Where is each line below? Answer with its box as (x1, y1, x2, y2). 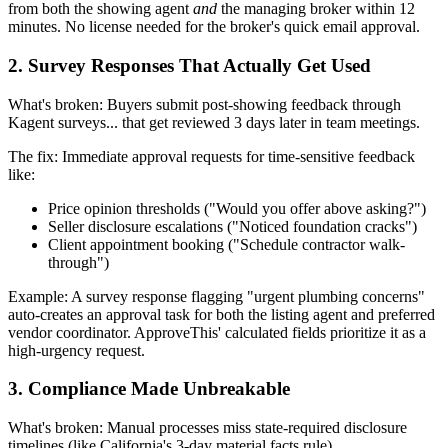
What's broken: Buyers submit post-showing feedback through (8, 95, 401, 113)
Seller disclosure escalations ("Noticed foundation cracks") (48, 217, 417, 235)
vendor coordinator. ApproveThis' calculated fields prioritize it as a (8, 323, 426, 341)
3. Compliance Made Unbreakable (8, 378, 290, 400)
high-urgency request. (8, 341, 145, 359)
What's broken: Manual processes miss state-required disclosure (8, 419, 407, 436)
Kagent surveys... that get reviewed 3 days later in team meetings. (8, 113, 420, 131)
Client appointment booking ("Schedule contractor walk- (48, 235, 405, 253)
